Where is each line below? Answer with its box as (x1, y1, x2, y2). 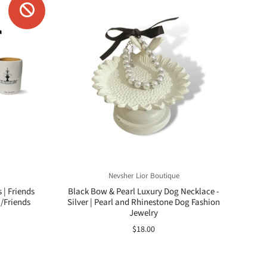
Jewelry (129, 207, 158, 219)
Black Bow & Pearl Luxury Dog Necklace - (68, 185, 219, 198)
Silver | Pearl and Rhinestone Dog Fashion (67, 196, 220, 209)
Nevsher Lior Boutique (108, 170, 179, 181)
